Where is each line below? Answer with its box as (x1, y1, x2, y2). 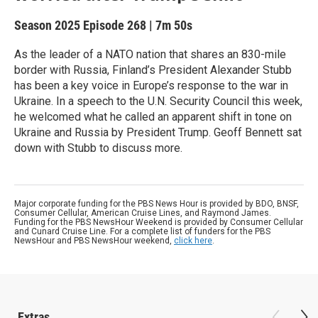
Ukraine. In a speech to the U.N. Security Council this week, (14, 94, 302, 108)
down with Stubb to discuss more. (14, 141, 182, 155)
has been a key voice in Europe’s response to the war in (14, 79, 288, 92)
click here (174, 236, 212, 246)
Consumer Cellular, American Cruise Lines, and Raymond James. (14, 208, 271, 218)
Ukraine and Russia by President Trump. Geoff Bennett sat (14, 126, 302, 139)
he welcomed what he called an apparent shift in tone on (14, 110, 292, 124)
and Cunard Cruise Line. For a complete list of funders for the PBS (14, 226, 270, 236)
